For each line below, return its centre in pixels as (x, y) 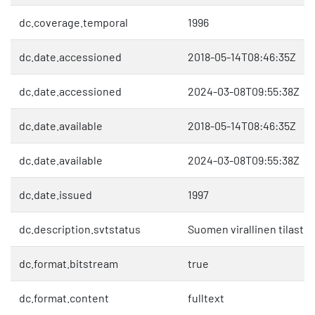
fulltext (206, 298)
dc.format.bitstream (69, 264)
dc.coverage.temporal (73, 22)
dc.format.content (64, 298)
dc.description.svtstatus (80, 229)
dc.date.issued (56, 195)
